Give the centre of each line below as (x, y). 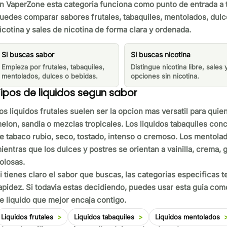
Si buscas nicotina (161, 55)
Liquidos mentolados (187, 217)
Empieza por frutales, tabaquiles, (53, 67)
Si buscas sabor (28, 55)
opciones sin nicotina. (165, 76)
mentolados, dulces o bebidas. (49, 76)
